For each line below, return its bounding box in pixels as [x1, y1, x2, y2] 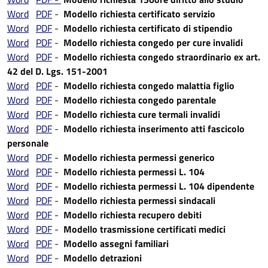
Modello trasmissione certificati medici [63, 222, 226, 236]
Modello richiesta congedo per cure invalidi [63, 35, 243, 50]
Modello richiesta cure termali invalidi [63, 107, 220, 121]
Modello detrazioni [63, 251, 142, 265]
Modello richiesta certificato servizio [63, 7, 215, 21]
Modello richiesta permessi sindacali [63, 193, 215, 208]
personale [7, 136, 48, 150]
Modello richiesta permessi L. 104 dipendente [63, 179, 254, 193]
